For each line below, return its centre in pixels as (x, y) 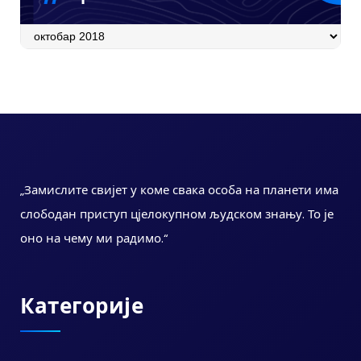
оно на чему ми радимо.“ (94, 238)
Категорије (82, 306)
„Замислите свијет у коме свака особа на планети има (179, 189)
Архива (41, 31)
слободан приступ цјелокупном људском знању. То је (177, 214)
